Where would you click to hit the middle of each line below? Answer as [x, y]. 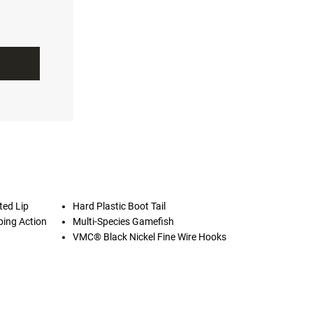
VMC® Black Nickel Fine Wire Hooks [150, 237]
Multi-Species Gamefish [124, 221]
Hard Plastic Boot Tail [119, 206]
